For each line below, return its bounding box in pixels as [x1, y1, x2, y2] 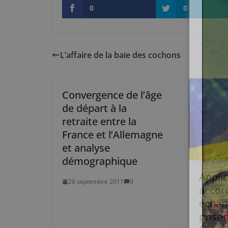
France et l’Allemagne [62, 128, 163, 141]
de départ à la [62, 101, 127, 115]
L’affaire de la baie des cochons [60, 49, 181, 61]
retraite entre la [62, 115, 136, 128]
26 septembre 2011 [68, 177, 124, 186]
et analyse [62, 141, 110, 155]
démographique [62, 154, 137, 168]
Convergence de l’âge [62, 88, 162, 102]
